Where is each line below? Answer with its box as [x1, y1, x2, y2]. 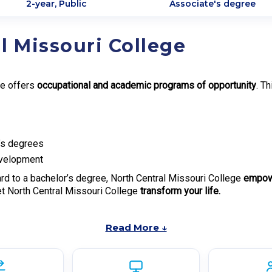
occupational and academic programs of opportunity [37, 80, 256, 91]
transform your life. [140, 185, 220, 197]
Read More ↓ [105, 221, 167, 233]
